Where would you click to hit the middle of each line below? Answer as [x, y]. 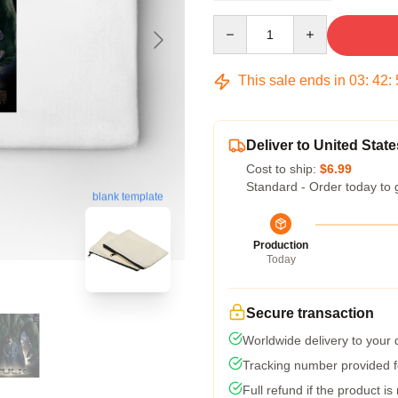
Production [281, 245]
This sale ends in [292, 80]
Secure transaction [310, 313]
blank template [128, 198]
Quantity [236, 23]
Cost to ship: [283, 169]
